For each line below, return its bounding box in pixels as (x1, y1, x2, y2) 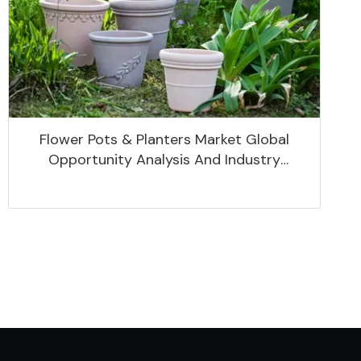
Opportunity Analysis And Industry (48, 149, 280, 169)
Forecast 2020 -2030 (91, 169, 238, 189)
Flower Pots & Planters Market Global (39, 129, 289, 149)
